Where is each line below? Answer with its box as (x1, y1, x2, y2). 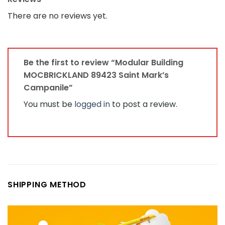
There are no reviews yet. (8, 10, 107, 22)
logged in (74, 98, 110, 110)
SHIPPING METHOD (8, 179, 86, 191)
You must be (24, 98, 74, 110)
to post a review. (110, 98, 177, 110)
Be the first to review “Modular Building (24, 57, 183, 69)
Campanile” (24, 82, 75, 94)
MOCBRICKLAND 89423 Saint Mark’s (24, 69, 169, 81)
